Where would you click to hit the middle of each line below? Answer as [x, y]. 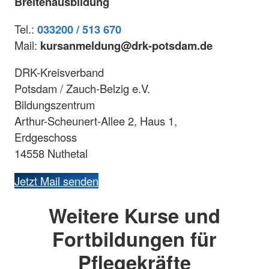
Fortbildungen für [134, 238]
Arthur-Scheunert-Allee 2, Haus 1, [96, 121]
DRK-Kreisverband [59, 72]
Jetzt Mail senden [56, 180]
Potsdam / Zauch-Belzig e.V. [82, 89]
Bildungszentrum [55, 105]
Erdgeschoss [46, 137]
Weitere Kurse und [134, 215]
